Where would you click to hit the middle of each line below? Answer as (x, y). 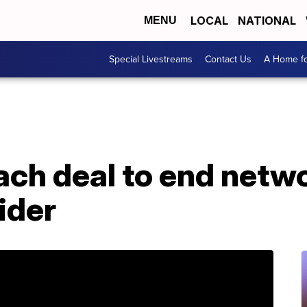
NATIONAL (267, 21)
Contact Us (228, 59)
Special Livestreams (151, 59)
